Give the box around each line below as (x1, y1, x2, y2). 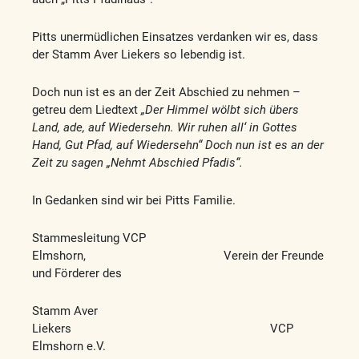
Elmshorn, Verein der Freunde (32, 248, 324, 264)
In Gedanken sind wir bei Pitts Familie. (32, 193, 236, 208)
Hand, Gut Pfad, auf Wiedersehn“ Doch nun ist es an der (32, 138, 324, 153)
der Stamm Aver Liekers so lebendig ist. (32, 47, 245, 63)
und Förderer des (32, 266, 122, 281)
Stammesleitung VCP (32, 231, 146, 246)
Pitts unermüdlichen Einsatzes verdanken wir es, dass (32, 30, 318, 45)
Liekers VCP (32, 321, 293, 337)
